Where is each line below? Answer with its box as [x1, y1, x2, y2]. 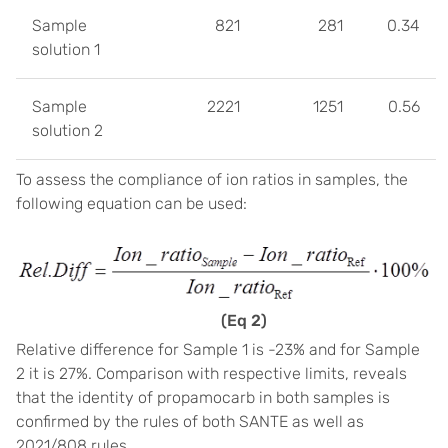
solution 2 [32, 121, 103, 141]
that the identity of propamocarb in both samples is [16, 387, 390, 407]
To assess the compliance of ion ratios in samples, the [16, 170, 408, 190]
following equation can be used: [16, 194, 247, 214]
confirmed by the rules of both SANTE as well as [16, 411, 364, 431]
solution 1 [32, 40, 100, 60]
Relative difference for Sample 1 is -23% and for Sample [16, 339, 420, 359]
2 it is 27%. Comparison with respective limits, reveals [16, 363, 407, 383]
